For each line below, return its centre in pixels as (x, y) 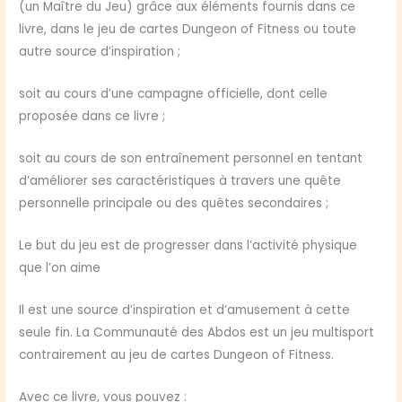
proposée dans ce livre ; (92, 117)
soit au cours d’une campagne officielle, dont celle (174, 94)
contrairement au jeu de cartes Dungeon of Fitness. (177, 354)
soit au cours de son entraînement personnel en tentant (191, 158)
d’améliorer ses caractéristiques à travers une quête (180, 181)
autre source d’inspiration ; (100, 52)
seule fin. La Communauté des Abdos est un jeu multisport (197, 332)
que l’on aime (60, 267)
